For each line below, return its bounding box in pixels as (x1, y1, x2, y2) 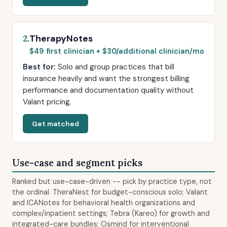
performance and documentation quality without (23, 85, 194, 95)
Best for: (23, 62, 56, 72)
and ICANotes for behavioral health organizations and (12, 198, 195, 207)
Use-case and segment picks (12, 157, 142, 169)
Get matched (32, 119, 79, 128)
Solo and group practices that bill (56, 62, 174, 72)
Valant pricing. (23, 97, 71, 107)
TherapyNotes (29, 32, 93, 45)
